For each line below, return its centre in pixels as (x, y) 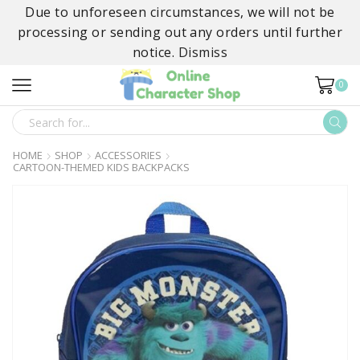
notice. (155, 52)
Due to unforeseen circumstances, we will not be (180, 12)
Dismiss (203, 52)
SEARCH (204, 131)
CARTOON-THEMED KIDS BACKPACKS (101, 167)
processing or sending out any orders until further (180, 32)
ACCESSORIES (128, 155)
